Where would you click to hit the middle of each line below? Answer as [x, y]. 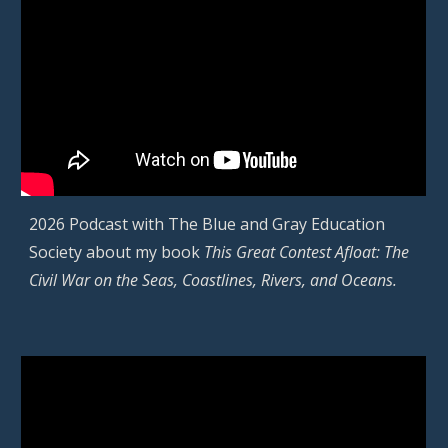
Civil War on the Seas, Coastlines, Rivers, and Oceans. [213, 279]
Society [56, 251]
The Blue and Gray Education [277, 223]
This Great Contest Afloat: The [307, 251]
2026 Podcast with [99, 223]
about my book [143, 251]
